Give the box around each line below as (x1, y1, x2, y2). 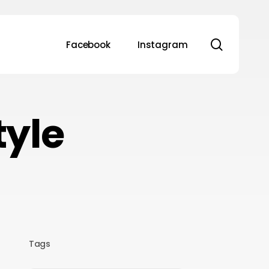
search (222, 35, 265, 52)
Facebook (66, 38, 110, 51)
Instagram (137, 38, 188, 51)
